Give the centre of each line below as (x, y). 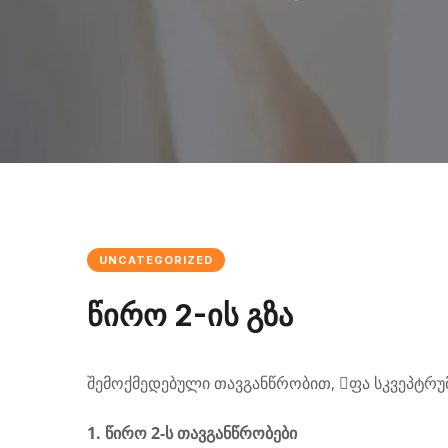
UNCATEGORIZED (156, 260)
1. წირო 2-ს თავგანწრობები (192, 433)
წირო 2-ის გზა (190, 315)
